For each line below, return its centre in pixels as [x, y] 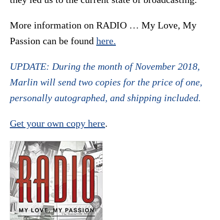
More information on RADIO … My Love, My [103, 25]
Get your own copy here [57, 124]
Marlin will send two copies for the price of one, [106, 82]
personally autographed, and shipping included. [105, 98]
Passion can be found [53, 41]
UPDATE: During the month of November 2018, [105, 67]
